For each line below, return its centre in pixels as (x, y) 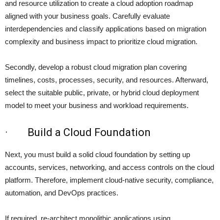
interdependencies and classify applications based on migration (106, 29)
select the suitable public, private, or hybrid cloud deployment (102, 93)
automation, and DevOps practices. (62, 193)
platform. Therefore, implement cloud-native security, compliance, (109, 180)
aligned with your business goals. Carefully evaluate (87, 16)
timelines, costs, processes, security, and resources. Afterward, (107, 80)
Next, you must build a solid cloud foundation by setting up (97, 155)
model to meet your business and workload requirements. (97, 106)
